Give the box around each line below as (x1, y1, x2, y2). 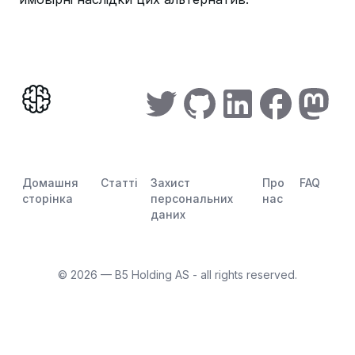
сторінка (22, 192, 73, 205)
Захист (150, 176, 190, 189)
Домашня (22, 176, 78, 189)
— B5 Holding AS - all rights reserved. (97, 268, 297, 281)
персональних (150, 192, 233, 205)
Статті (100, 176, 138, 189)
